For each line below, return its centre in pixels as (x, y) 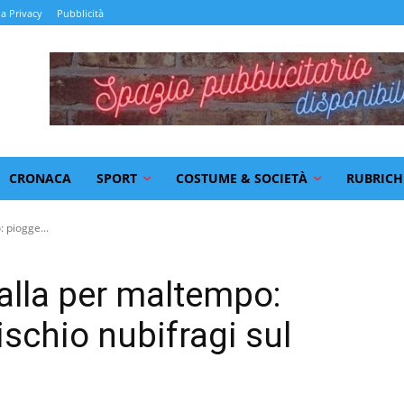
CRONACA (40, 178)
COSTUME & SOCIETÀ (242, 178)
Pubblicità (80, 14)
